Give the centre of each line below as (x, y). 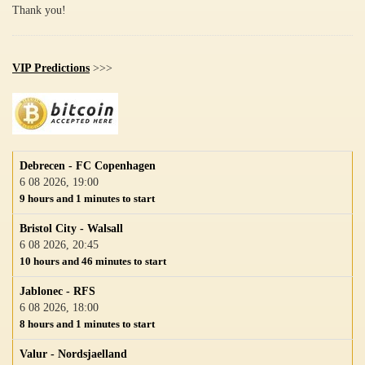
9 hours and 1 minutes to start (87, 199)
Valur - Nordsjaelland (73, 354)
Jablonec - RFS (57, 292)
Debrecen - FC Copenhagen (88, 166)
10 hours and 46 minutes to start (93, 262)
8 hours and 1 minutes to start (87, 324)
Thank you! (39, 11)
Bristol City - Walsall (71, 229)
